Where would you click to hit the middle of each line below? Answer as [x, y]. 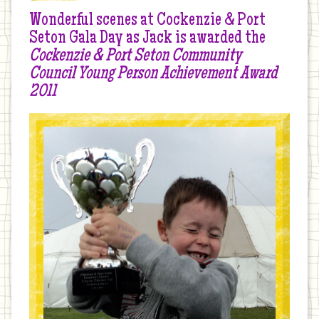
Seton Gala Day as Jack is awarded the [148, 40]
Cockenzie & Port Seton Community [136, 57]
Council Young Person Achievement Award [153, 75]
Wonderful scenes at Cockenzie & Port [148, 22]
